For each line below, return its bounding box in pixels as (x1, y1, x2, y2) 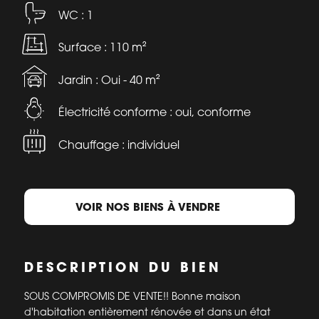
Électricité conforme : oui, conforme (58, 105, 251, 120)
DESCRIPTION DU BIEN (23, 258, 221, 276)
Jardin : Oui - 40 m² (122, 72, 160, 87)
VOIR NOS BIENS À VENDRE (75, 199, 220, 214)
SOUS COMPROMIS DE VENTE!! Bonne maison (23, 290, 241, 303)
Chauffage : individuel (58, 137, 179, 152)
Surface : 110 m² (58, 40, 147, 55)
